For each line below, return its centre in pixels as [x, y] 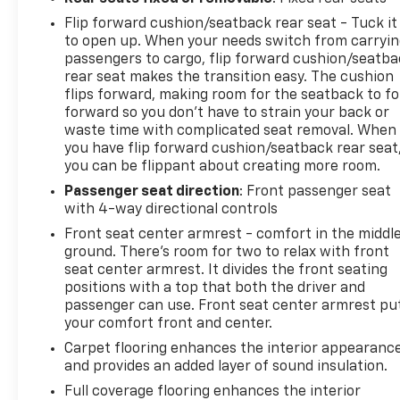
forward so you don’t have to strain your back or [227, 114]
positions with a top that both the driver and [215, 289]
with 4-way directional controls [171, 210]
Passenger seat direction [152, 192]
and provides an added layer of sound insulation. [226, 367]
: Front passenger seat [316, 192]
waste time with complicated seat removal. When [231, 132]
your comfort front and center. [169, 325]
